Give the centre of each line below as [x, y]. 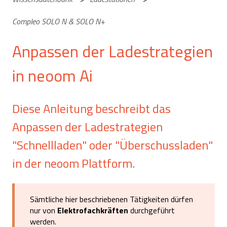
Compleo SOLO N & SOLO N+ [59, 22]
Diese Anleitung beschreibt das [91, 108]
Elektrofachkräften [93, 211]
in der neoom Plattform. [73, 163]
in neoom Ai [52, 76]
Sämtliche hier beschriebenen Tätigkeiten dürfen [111, 199]
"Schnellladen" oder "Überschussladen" [112, 145]
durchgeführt [152, 211]
